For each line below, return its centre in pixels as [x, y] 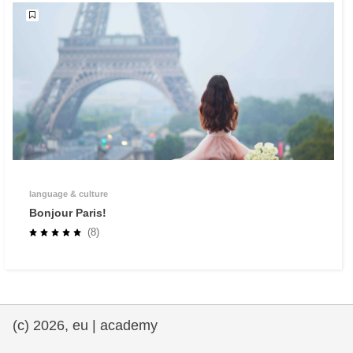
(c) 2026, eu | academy [85, 325]
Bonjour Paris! [68, 212]
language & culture [69, 193]
